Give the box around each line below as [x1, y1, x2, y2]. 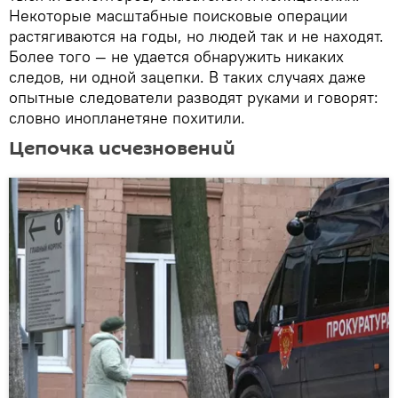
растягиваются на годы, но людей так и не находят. [9, 26, 384, 47]
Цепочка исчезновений [9, 135, 235, 163]
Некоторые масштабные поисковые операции [9, 5, 347, 27]
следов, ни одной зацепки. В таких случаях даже [9, 67, 366, 88]
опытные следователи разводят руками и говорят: [9, 87, 378, 108]
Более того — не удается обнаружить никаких [9, 46, 344, 68]
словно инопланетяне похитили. [9, 107, 245, 129]
